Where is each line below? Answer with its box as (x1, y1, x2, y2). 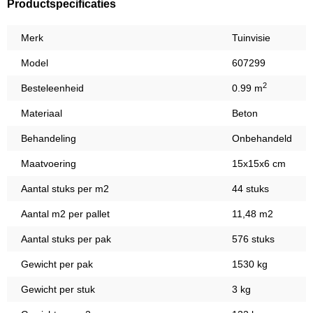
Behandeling (21, 133, 76, 145)
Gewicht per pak (21, 259, 93, 270)
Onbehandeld (232, 133, 292, 145)
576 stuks (232, 233, 275, 245)
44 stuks (232, 183, 269, 195)
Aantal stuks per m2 (21, 183, 109, 195)
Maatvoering (21, 158, 76, 170)
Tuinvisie (232, 32, 270, 44)
